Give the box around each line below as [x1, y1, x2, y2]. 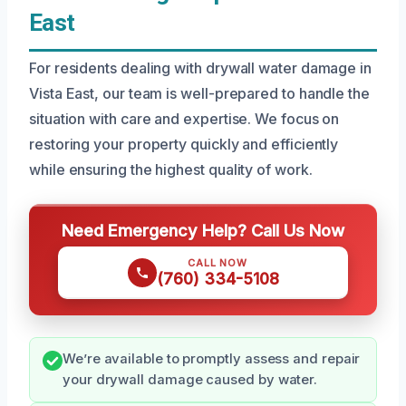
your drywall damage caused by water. [63, 372, 318, 389]
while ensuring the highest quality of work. [29, 160, 313, 179]
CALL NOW [188, 256, 247, 270]
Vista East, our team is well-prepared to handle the [29, 84, 370, 103]
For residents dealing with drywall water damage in [29, 59, 372, 78]
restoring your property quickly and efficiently [29, 135, 339, 154]
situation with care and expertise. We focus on [29, 110, 340, 129]
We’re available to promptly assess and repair [63, 351, 361, 368]
